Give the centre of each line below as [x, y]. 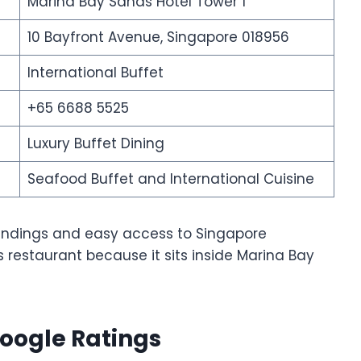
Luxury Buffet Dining [95, 144]
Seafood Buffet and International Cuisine [170, 179]
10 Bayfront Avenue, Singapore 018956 [158, 37]
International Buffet [95, 73]
